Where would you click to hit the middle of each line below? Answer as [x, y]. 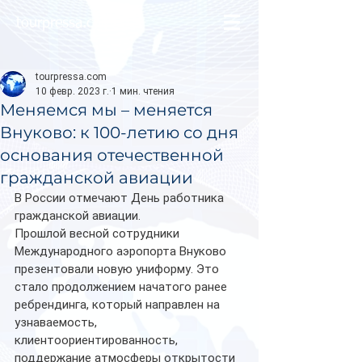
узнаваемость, [57, 322]
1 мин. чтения [143, 91]
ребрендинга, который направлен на [119, 305]
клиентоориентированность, [98, 340]
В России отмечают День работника [121, 198]
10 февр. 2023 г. [72, 91]
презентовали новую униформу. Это [118, 269]
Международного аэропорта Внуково [122, 251]
